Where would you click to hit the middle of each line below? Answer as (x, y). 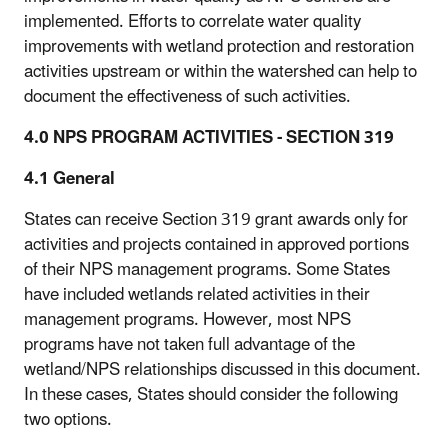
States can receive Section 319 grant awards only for (216, 220)
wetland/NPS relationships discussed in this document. (222, 370)
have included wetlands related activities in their (197, 295)
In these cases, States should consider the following (211, 395)
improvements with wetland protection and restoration (219, 47)
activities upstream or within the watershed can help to (220, 72)
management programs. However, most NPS (187, 320)
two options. (68, 420)
